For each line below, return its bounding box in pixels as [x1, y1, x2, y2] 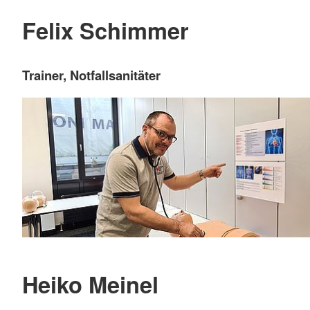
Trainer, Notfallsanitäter [22, 66, 161, 85]
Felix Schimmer [22, 13, 189, 46]
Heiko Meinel [22, 267, 158, 300]
